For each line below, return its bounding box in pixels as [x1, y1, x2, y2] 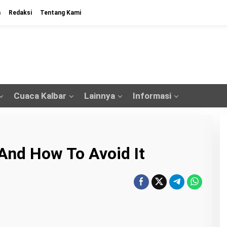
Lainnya [84, 91, 115, 101]
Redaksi [9, 9, 32, 16]
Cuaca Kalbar [14, 91, 66, 101]
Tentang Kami [40, 9, 81, 16]
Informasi [133, 91, 171, 101]
